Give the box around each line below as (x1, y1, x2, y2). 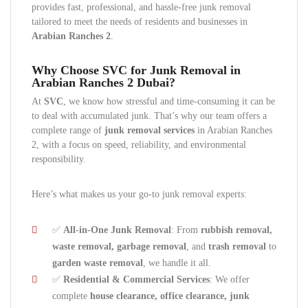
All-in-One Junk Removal (63, 225, 171, 235)
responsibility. (32, 154, 86, 164)
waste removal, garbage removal (52, 241, 186, 252)
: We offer (210, 274, 250, 285)
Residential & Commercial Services (63, 274, 210, 285)
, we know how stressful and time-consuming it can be (63, 96, 275, 107)
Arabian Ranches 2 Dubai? (32, 76, 175, 89)
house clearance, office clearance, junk (90, 291, 250, 301)
